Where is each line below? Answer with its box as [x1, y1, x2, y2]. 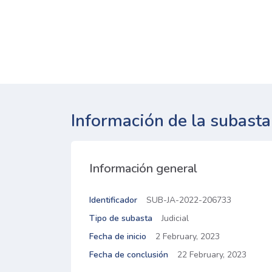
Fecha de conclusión [89, 249, 168, 260]
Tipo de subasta [89, 212, 152, 224]
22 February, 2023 [177, 249, 246, 260]
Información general [89, 160, 197, 177]
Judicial [161, 212, 189, 224]
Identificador [89, 194, 137, 206]
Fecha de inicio [89, 231, 146, 242]
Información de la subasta [71, 109, 271, 132]
